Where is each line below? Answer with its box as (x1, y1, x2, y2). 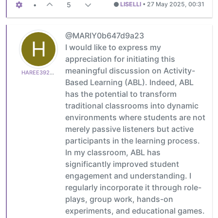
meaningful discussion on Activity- (65, 65, 195, 75)
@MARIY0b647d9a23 (65, 30, 144, 40)
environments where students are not (65, 112, 205, 122)
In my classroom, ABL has (65, 147, 161, 157)
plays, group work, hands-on (65, 194, 173, 204)
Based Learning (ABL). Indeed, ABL (65, 77, 194, 87)
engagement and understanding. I (65, 170, 191, 181)
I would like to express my (65, 42, 161, 52)
